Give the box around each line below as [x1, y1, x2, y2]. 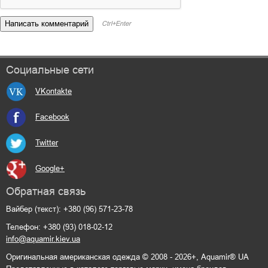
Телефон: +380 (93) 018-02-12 [6, 222, 112, 232]
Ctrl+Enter [102, 20, 131, 28]
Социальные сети [6, 63, 94, 76]
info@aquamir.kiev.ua [6, 234, 80, 243]
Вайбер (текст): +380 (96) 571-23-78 [6, 204, 133, 214]
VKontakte [35, 86, 72, 96]
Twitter [35, 138, 58, 147]
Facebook [35, 112, 69, 121]
